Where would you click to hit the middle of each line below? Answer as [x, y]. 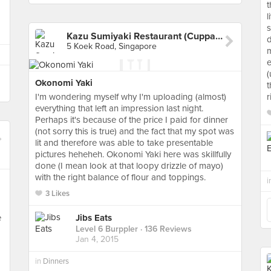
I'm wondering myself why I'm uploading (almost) [131, 97]
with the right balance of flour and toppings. [120, 177]
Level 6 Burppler [107, 229]
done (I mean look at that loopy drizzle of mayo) [129, 166]
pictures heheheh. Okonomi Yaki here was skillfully [133, 154]
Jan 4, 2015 [97, 240]
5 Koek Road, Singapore [112, 46]
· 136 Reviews [165, 229]
